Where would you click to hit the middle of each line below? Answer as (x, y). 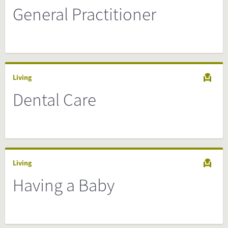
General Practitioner (84, 14)
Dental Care (54, 100)
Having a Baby (64, 185)
